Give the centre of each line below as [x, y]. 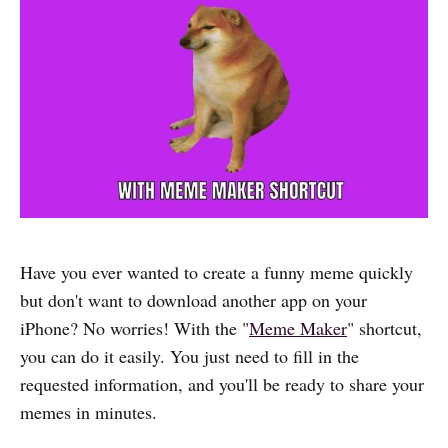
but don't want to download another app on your [193, 299]
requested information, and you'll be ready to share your [222, 383]
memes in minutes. [88, 411]
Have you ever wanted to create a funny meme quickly [216, 271]
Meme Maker [298, 327]
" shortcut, [384, 327]
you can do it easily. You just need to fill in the [189, 355]
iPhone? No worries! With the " [134, 327]
